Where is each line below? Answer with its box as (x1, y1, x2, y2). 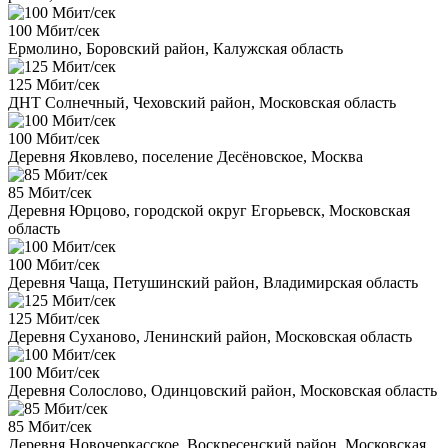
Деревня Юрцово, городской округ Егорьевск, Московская (8, 201, 410, 219)
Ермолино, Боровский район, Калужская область (8, 39, 343, 57)
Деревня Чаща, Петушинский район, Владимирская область (8, 273, 418, 291)
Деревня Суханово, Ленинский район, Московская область (8, 327, 412, 345)
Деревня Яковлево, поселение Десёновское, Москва (8, 147, 363, 165)
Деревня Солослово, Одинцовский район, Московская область (8, 381, 437, 399)
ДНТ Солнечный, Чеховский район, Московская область (8, 93, 396, 111)
